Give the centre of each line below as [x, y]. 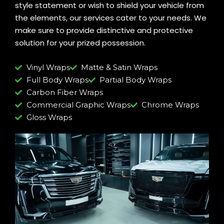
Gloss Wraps [49, 117]
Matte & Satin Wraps [119, 67]
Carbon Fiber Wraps [64, 92]
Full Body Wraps [57, 80]
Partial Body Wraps [135, 80]
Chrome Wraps [170, 105]
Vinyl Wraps [48, 67]
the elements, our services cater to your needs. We [111, 18]
